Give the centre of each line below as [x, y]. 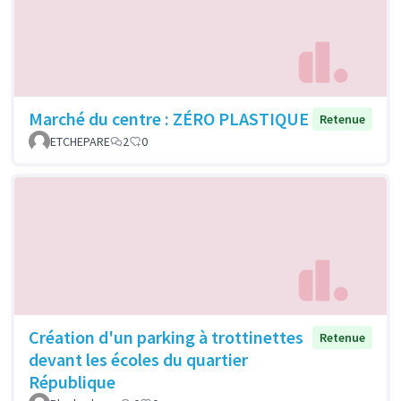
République [72, 381]
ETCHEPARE [80, 142]
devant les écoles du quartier [138, 359]
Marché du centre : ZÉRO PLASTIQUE [169, 119]
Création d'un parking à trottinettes [166, 337]
